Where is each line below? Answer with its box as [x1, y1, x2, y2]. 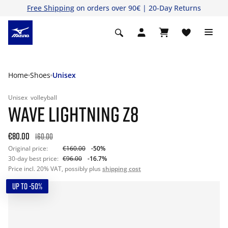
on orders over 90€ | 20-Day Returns [74, 3, 201, 13]
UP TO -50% [12, 181, 42, 191]
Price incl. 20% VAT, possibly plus [8, 164, 102, 173]
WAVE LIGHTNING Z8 [8, 102, 138, 126]
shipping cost [102, 164, 141, 173]
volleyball [31, 93, 57, 102]
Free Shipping [27, 3, 74, 13]
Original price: [8, 144, 48, 153]
